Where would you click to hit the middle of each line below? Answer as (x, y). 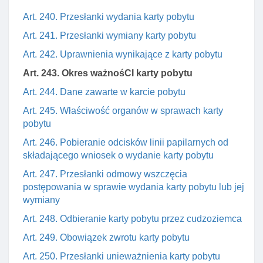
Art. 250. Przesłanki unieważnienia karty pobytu (122, 256)
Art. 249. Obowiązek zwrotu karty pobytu (106, 237)
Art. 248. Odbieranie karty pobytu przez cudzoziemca (132, 219)
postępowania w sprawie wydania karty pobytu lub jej (134, 187)
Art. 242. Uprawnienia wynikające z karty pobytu (123, 54)
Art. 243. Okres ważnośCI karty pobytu (108, 73)
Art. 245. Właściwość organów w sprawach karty (123, 111)
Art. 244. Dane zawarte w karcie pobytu (104, 92)
